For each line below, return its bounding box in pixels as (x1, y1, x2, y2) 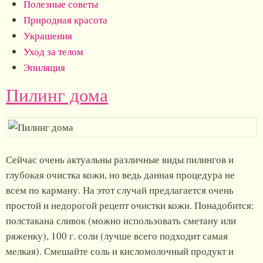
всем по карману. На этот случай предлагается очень (6, 183, 234, 197)
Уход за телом (23, 45, 83, 58)
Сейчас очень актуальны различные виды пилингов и (6, 153, 234, 166)
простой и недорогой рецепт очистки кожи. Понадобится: (6, 198, 254, 212)
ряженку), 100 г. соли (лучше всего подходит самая (6, 229, 228, 242)
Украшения (23, 29, 72, 42)
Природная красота (23, 13, 107, 26)
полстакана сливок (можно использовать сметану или (6, 214, 236, 227)
